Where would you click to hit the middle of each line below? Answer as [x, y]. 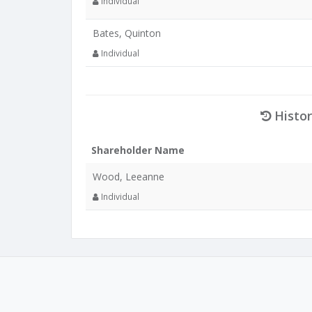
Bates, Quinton [127, 33]
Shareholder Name [138, 150]
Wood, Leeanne [128, 177]
